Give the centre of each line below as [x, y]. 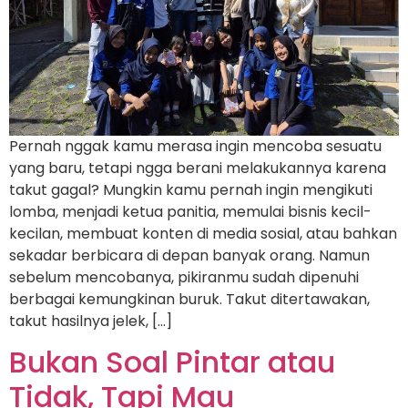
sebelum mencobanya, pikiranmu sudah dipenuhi [184, 277]
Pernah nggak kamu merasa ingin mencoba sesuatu [195, 146]
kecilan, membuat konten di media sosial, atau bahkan [203, 233]
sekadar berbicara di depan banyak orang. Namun [189, 255]
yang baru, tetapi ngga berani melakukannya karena [198, 168]
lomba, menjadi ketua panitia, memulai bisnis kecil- [190, 211]
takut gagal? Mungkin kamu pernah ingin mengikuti [191, 189]
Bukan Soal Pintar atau [172, 362]
